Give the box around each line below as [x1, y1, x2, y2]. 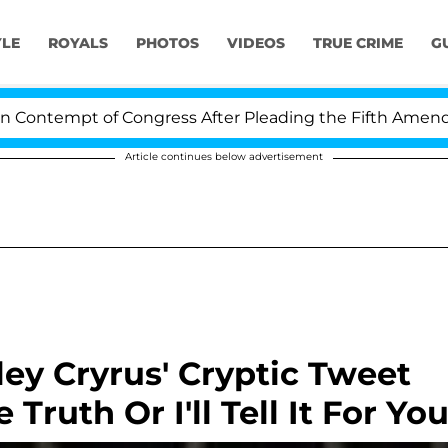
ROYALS [47, 34, 108, 53]
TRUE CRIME [312, 34, 403, 53]
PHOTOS [135, 34, 199, 53]
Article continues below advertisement [125, 150, 323, 163]
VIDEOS [226, 34, 285, 53]
